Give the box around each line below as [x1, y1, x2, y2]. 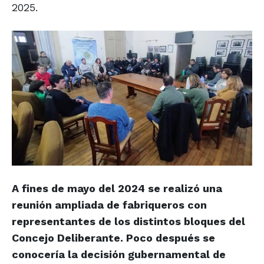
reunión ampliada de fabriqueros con [12, 199, 207, 212]
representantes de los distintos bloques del [12, 215, 245, 228]
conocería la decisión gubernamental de [12, 248, 226, 261]
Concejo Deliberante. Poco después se [12, 232, 215, 245]
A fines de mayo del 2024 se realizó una [12, 182, 222, 195]
